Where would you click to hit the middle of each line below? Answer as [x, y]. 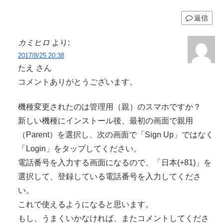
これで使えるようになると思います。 [86, 205]
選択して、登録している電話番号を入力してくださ [110, 177]
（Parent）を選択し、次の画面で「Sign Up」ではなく [116, 135]
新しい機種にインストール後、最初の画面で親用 [106, 121]
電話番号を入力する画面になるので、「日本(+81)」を [115, 163]
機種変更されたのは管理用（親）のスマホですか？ [110, 107]
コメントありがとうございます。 [78, 82]
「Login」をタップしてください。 [80, 149]
